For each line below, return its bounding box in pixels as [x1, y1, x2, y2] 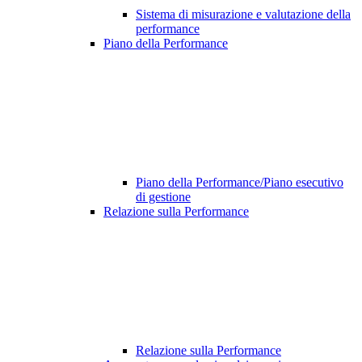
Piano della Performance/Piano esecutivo [136, 175, 343, 190]
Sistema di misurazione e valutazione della [136, 7, 351, 22]
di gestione [136, 190, 191, 204]
